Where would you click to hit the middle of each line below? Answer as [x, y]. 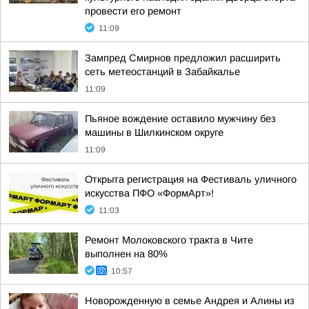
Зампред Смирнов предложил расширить [183, 58]
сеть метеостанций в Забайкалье [162, 72]
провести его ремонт [133, 11]
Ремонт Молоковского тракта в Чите [169, 240]
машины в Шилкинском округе [154, 132]
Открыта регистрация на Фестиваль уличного [191, 179]
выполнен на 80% [126, 254]
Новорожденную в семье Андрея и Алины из [190, 301]
